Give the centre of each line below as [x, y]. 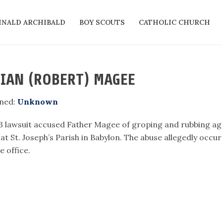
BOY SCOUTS [102, 22]
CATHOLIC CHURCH [174, 22]
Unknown [38, 102]
